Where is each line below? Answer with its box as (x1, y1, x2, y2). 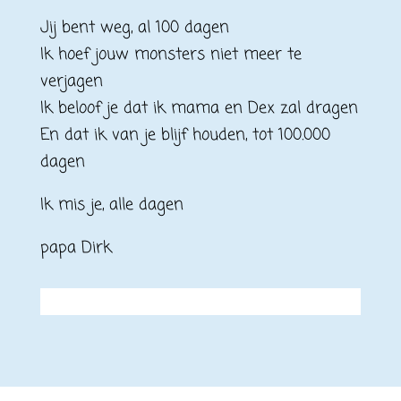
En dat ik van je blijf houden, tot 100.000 (39, 123, 330, 148)
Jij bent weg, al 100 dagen (39, 15, 229, 40)
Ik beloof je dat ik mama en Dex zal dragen (39, 96, 358, 121)
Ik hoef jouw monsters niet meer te (39, 42, 302, 67)
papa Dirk (39, 235, 112, 260)
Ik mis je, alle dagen (39, 192, 183, 218)
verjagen (39, 69, 103, 94)
